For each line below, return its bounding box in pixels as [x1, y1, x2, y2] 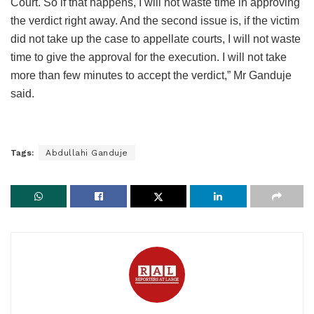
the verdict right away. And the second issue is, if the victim [11, 14, 299, 27]
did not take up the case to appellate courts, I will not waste [11, 32, 301, 45]
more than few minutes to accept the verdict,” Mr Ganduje [11, 69, 292, 81]
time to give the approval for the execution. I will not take [11, 50, 287, 63]
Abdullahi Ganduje [46, 147, 128, 158]
